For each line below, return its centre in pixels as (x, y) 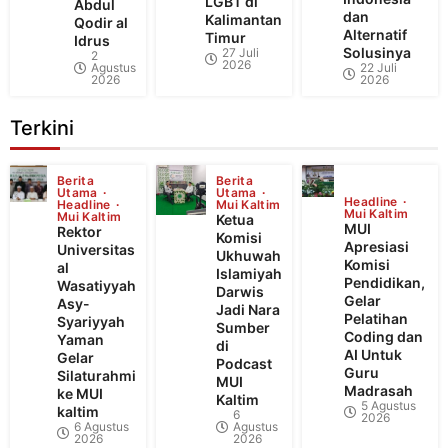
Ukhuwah (248, 256)
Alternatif (375, 35)
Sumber (243, 328)
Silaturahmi (96, 376)
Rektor (79, 232)
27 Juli (240, 53)
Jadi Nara (248, 310)
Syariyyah (91, 322)
